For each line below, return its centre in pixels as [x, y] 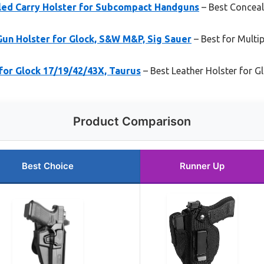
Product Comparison [132, 121]
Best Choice [47, 166]
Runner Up [202, 166]
